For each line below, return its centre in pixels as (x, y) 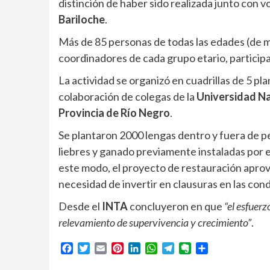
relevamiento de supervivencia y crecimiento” (155, 222)
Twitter (105, 248)
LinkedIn (158, 248)
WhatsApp (180, 248)
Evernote (210, 248)
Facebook (94, 248)
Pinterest (143, 248)
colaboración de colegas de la (127, 96)
